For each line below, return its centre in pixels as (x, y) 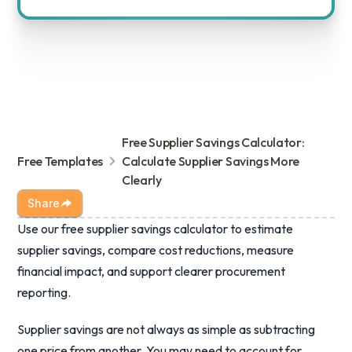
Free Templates (60, 161)
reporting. (44, 292)
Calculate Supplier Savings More (211, 161)
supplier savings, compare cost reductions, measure (156, 250)
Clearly (141, 180)
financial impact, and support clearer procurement (152, 271)
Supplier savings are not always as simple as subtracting (167, 329)
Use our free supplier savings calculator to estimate (156, 229)
